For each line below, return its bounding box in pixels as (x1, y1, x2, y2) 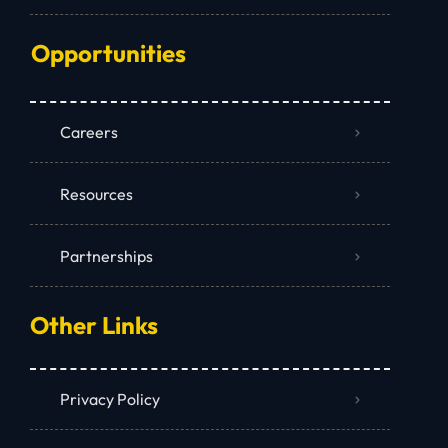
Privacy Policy (60, 389, 160, 410)
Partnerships (60, 246, 153, 267)
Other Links (30, 310, 158, 341)
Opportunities (31, 38, 187, 69)
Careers (60, 122, 118, 143)
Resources (60, 184, 133, 205)
